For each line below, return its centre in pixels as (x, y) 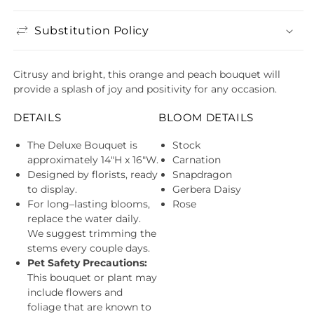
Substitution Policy (92, 30)
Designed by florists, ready (93, 174)
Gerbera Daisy (207, 189)
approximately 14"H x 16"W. (93, 159)
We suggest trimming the (92, 233)
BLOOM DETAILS (206, 117)
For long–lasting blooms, (89, 204)
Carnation (197, 159)
